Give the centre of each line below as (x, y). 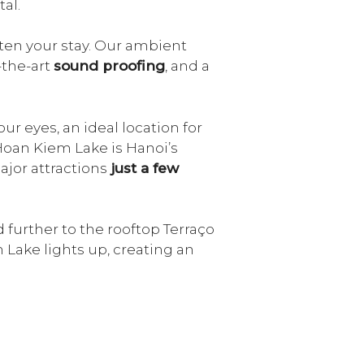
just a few (143, 168)
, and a (187, 66)
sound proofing (109, 66)
